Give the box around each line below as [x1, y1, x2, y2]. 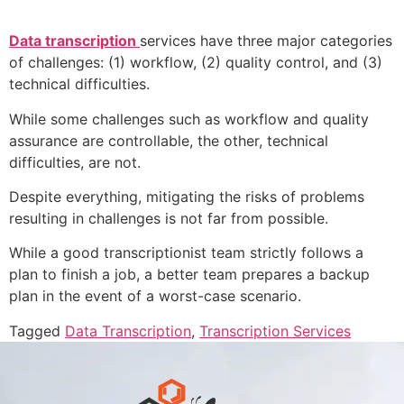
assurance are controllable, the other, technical [9, 131, 328, 150]
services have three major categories [140, 32, 392, 50]
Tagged [9, 321, 65, 340]
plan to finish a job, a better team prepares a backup [9, 265, 370, 284]
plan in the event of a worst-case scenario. [9, 287, 301, 306]
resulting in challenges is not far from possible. [9, 208, 328, 227]
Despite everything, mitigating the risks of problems [9, 187, 364, 206]
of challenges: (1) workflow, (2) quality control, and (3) [9, 53, 382, 72]
